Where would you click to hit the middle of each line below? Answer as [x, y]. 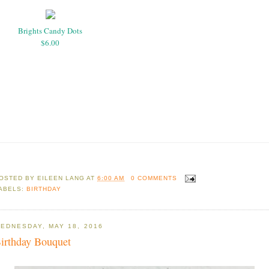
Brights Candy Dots [50, 30]
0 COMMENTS [154, 178]
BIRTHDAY [44, 189]
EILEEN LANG [61, 178]
